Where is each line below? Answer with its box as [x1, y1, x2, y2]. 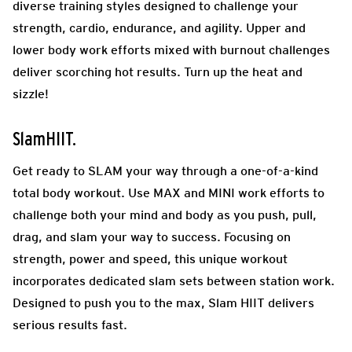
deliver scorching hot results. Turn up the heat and [13, 64, 302, 79]
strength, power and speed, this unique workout [13, 251, 288, 266]
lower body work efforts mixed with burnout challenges [13, 42, 330, 57]
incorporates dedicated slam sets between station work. [13, 273, 335, 288]
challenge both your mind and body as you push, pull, [13, 207, 317, 222]
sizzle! [13, 86, 49, 101]
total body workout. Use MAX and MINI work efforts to [13, 185, 324, 200]
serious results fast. [13, 317, 130, 332]
